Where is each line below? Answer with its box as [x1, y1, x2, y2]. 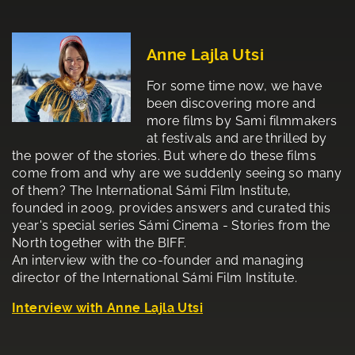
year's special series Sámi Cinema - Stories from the [12, 218, 330, 234]
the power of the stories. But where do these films [12, 148, 316, 164]
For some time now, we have [147, 78, 323, 94]
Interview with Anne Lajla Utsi [12, 300, 203, 316]
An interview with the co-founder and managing [12, 253, 303, 269]
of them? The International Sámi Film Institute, [12, 183, 292, 199]
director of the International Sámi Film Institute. [12, 270, 297, 286]
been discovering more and [147, 96, 315, 112]
